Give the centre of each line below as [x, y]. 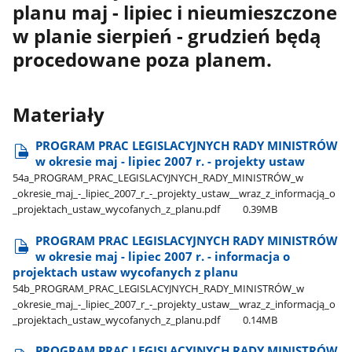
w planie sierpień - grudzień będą [167, 36]
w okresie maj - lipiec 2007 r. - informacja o [163, 256]
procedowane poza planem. [143, 59]
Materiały [59, 115]
